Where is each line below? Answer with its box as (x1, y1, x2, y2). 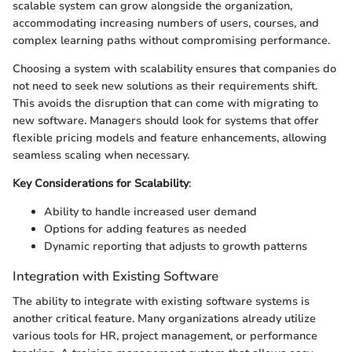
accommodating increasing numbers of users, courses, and (13, 16, 319, 31)
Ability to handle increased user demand (44, 204, 257, 220)
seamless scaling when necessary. (13, 148, 189, 163)
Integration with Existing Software (13, 267, 218, 286)
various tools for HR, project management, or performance (13, 328, 317, 343)
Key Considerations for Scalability (13, 176, 189, 192)
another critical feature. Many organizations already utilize (13, 310, 316, 326)
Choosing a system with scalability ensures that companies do (13, 61, 336, 77)
